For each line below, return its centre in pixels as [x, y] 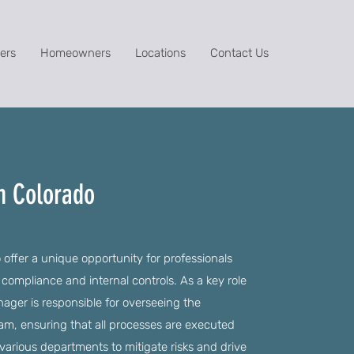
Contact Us [239, 53]
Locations [160, 53]
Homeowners [75, 53]
